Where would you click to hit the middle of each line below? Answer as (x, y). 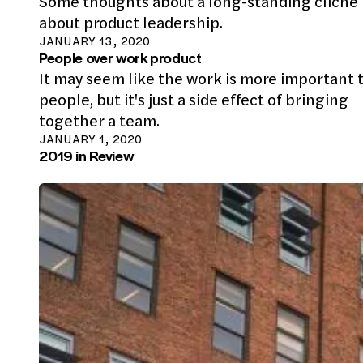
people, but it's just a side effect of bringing (194, 100)
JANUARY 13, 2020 (94, 41)
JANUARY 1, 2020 (90, 139)
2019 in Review (87, 156)
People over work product (120, 58)
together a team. (99, 121)
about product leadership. (131, 23)
